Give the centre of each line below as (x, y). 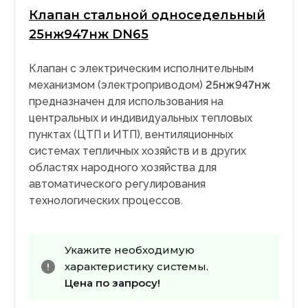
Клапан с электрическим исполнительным (141, 69)
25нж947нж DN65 (89, 35)
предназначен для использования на (126, 102)
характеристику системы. (136, 267)
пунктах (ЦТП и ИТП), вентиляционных (131, 135)
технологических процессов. (106, 201)
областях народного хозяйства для (123, 168)
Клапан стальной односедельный (147, 15)
